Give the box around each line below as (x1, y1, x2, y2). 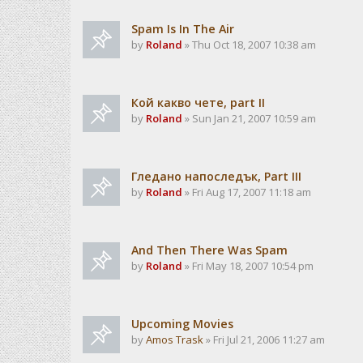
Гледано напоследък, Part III (131, 169, 301, 184)
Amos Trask (146, 332, 203, 347)
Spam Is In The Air (131, 21, 234, 36)
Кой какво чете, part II (131, 95, 265, 110)
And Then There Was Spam (131, 242, 288, 258)
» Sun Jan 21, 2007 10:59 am (182, 111, 316, 126)
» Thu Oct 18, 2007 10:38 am (182, 37, 316, 52)
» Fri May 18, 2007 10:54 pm (182, 258, 314, 273)
